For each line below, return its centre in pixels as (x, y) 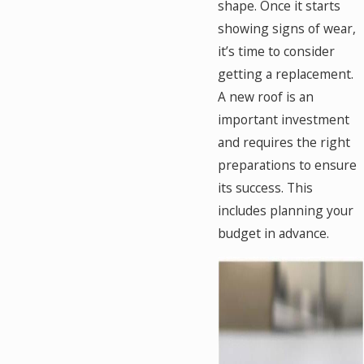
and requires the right (284, 142)
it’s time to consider (277, 51)
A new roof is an (266, 96)
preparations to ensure (288, 165)
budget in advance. (275, 233)
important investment (284, 119)
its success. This (266, 187)
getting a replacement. (286, 74)
